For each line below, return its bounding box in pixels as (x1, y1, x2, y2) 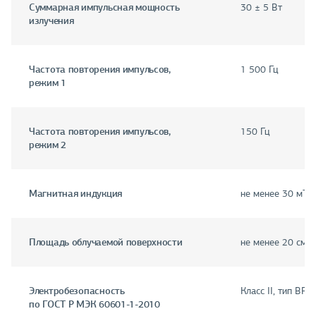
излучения (29, 14, 74, 28)
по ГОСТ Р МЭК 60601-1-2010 (29, 298, 160, 311)
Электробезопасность (29, 284, 125, 298)
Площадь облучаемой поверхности (29, 236, 183, 249)
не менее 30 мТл (241, 188, 313, 200)
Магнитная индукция (29, 187, 122, 200)
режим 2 (29, 138, 67, 152)
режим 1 (29, 76, 67, 90)
